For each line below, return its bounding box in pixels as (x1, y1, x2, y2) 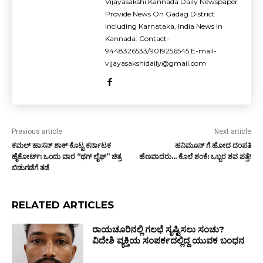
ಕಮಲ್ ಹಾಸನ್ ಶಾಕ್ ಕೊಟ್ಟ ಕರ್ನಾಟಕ (12, 141, 111, 150)
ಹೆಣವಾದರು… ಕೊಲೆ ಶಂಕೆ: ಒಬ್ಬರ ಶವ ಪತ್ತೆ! (139, 152, 251, 161)
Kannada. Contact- (105, 34, 170, 43)
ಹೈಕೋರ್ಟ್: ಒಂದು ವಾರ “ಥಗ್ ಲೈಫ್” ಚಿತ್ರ (12, 152, 122, 161)
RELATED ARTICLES (12, 199, 114, 211)
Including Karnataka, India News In (105, 22, 222, 31)
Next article (214, 127, 251, 136)
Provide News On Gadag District (105, 9, 215, 18)
